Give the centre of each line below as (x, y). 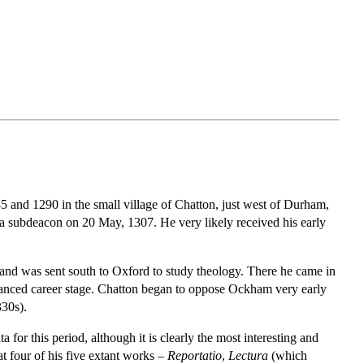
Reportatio (195, 355)
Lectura (248, 355)
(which (288, 355)
